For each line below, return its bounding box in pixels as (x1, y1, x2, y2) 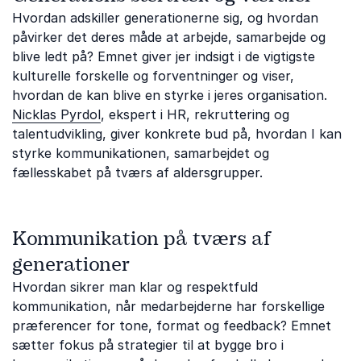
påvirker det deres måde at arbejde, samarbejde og (12, 29, 326, 45)
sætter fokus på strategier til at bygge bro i (12, 337, 284, 353)
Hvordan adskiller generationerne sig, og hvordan (12, 10, 318, 26)
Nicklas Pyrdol (12, 106, 101, 122)
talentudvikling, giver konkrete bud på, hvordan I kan (12, 126, 342, 142)
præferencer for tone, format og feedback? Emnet (12, 317, 331, 334)
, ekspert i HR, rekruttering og (101, 106, 289, 122)
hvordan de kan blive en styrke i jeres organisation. (12, 87, 327, 103)
